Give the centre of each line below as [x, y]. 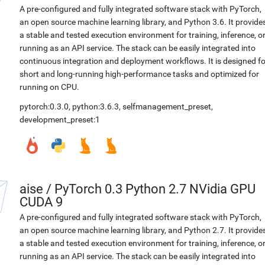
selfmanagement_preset [167, 106]
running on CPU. [49, 87]
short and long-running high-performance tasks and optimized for [139, 74]
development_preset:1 [60, 119]
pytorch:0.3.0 [44, 106]
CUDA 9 [41, 202]
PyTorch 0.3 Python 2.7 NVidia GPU [155, 189]
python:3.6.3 [96, 106]
